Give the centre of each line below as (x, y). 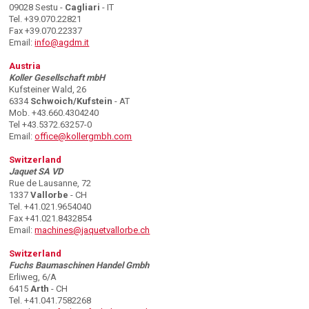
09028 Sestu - (37, 8)
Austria (25, 66)
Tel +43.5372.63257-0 (51, 125)
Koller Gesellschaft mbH (57, 78)
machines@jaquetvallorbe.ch (92, 230)
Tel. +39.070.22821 (46, 19)
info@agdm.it (62, 43)
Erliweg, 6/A (33, 277)
